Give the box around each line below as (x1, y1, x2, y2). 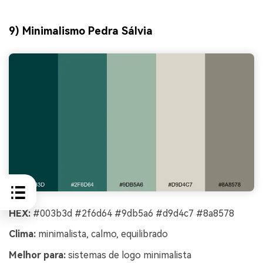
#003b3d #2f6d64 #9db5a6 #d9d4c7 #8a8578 (31, 207, 234, 219)
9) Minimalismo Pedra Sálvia (9, 25, 153, 38)
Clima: (9, 228, 36, 240)
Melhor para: (9, 249, 66, 261)
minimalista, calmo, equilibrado (36, 228, 168, 240)
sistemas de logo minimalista (66, 249, 191, 261)
